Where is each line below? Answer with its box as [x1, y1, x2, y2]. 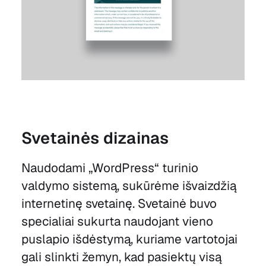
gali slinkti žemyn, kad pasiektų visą [21, 248, 221, 265]
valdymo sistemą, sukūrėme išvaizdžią [21, 177, 236, 194]
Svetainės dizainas [21, 127, 169, 148]
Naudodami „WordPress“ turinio [21, 159, 198, 176]
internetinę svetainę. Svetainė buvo [21, 195, 217, 211]
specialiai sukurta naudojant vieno [21, 213, 213, 229]
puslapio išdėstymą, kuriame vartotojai [21, 230, 237, 247]
